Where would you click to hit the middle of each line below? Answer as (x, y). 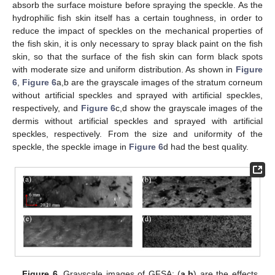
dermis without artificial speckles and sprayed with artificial (137, 121)
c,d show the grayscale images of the (189, 108)
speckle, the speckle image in (71, 146)
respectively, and (47, 108)
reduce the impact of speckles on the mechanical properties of (137, 30)
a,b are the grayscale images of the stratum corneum (160, 82)
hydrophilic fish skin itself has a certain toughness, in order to (137, 17)
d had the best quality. (206, 146)
